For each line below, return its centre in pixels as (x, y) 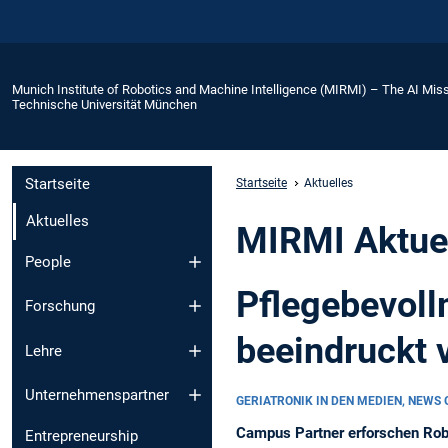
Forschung (60, 306)
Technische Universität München (104, 104)
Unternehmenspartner (97, 395)
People (48, 261)
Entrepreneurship (81, 436)
